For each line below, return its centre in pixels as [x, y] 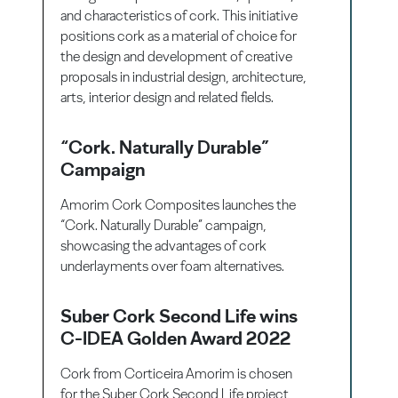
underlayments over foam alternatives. [173, 266]
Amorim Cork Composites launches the [179, 204]
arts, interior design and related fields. [167, 97]
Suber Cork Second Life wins [179, 315]
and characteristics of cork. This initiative [179, 15]
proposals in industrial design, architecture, [184, 76]
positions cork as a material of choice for [179, 36]
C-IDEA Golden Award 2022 [176, 338]
